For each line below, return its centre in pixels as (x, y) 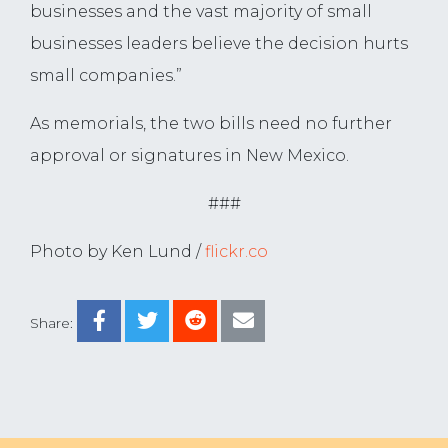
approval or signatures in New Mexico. (189, 156)
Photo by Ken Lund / (117, 252)
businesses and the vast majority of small (201, 12)
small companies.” (106, 76)
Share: (51, 323)
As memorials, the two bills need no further (211, 124)
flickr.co (236, 252)
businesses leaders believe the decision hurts (219, 44)
